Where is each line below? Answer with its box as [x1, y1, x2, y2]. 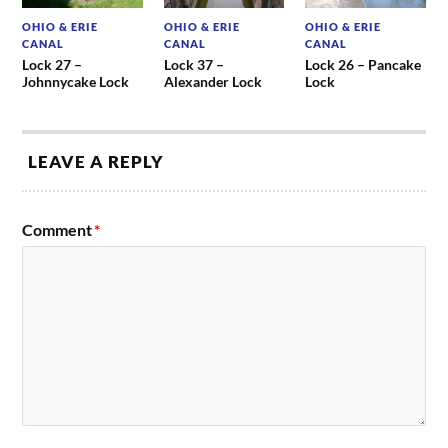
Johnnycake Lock [22, 73, 130, 91]
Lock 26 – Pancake [304, 56, 421, 74]
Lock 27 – [22, 56, 83, 74]
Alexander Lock [163, 73, 262, 91]
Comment [22, 220, 93, 240]
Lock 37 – [163, 56, 224, 74]
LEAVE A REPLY [28, 151, 165, 173]
